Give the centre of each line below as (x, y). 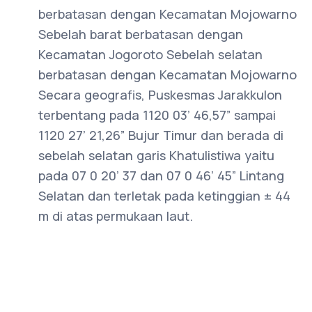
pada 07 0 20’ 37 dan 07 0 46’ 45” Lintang (161, 176)
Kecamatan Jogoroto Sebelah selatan (150, 55)
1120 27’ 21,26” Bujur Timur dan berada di (161, 135)
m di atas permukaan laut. (116, 216)
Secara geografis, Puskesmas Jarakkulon (160, 95)
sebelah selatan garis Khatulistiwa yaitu (156, 156)
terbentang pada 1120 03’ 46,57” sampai (157, 115)
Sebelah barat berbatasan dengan (141, 34)
